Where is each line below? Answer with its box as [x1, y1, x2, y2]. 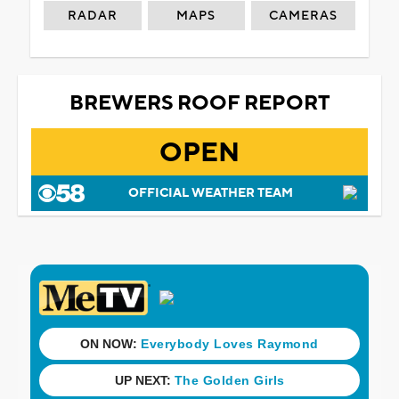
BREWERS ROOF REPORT [69, 89, 330, 117]
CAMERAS [269, 7, 338, 24]
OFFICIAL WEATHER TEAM [127, 184, 293, 201]
